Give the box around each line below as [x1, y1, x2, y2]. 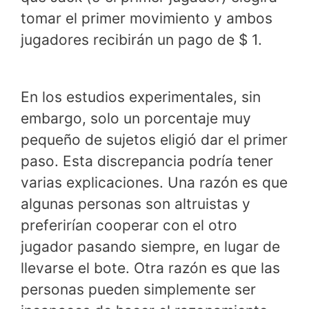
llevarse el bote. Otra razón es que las [21, 259, 280, 277]
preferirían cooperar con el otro [21, 217, 237, 235]
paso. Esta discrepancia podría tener [21, 152, 273, 170]
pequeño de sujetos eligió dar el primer [21, 131, 288, 149]
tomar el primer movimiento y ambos [21, 9, 272, 27]
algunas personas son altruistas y [21, 195, 250, 213]
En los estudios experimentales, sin [21, 88, 261, 106]
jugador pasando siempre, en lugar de [21, 238, 280, 256]
